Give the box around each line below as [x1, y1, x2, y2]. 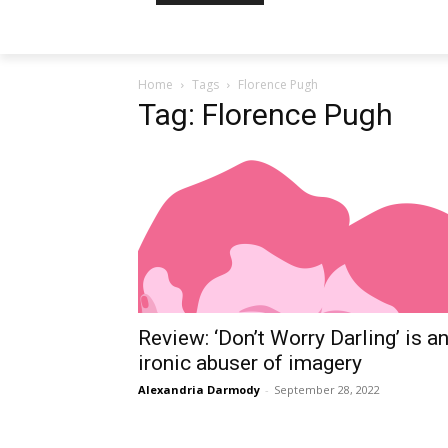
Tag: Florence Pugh [138, 97, 393, 132]
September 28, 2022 [274, 382, 380, 397]
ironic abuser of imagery [138, 351, 362, 375]
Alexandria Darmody [138, 382, 260, 397]
